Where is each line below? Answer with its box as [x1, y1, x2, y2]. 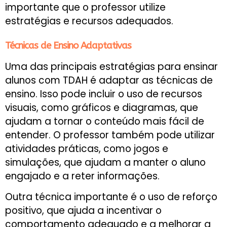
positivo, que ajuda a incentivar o [5, 204, 162, 218]
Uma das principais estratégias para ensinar [5, 59, 218, 73]
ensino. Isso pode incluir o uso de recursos [5, 87, 202, 101]
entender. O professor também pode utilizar [5, 128, 215, 142]
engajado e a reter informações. [5, 169, 160, 183]
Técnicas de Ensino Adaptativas [5, 40, 131, 51]
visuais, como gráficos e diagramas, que [5, 100, 198, 115]
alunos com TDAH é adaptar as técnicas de [5, 73, 213, 87]
